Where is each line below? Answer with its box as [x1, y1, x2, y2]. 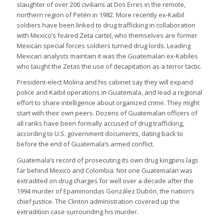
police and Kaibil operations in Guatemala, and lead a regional [16, 88, 202, 97]
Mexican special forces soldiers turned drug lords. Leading [16, 41, 191, 51]
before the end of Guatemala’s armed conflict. [16, 139, 154, 149]
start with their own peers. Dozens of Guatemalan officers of [16, 109, 197, 118]
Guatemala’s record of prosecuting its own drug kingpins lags [16, 155, 198, 165]
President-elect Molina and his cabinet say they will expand [16, 78, 193, 87]
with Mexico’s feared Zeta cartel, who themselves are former [16, 31, 197, 40]
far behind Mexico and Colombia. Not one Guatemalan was [16, 165, 192, 175]
